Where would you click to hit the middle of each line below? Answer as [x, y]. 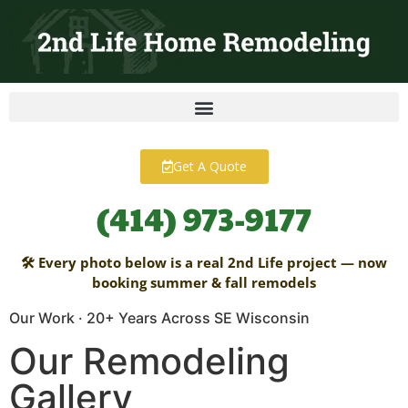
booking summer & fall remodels [204, 283]
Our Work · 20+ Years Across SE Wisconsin [159, 318]
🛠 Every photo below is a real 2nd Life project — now [204, 263]
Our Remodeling [149, 362]
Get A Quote [209, 167]
